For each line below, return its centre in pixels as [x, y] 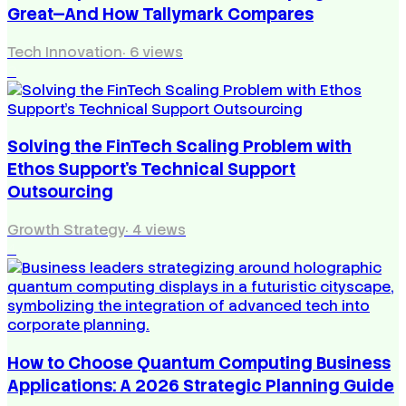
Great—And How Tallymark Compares [160, 14]
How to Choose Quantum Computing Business [199, 362]
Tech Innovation [65, 52]
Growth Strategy [66, 230]
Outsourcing [60, 192]
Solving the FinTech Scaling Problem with [179, 147]
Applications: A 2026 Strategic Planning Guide [201, 385]
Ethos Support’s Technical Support [151, 169]
